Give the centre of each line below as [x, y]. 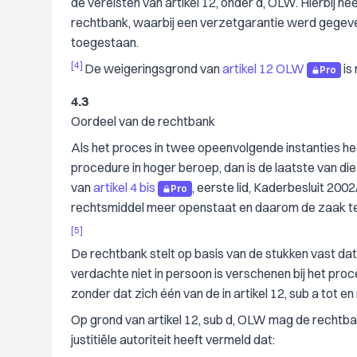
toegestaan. [105, 42]
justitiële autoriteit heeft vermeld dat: [173, 339]
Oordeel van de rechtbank [143, 121]
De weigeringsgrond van [153, 69]
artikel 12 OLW [263, 69]
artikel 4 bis [124, 187]
